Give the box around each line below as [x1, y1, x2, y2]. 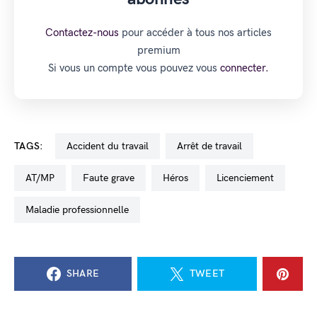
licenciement [221, 172, 274, 184]
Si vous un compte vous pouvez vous [48, 62, 220, 74]
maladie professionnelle [34, 204, 129, 216]
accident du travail [72, 140, 149, 152]
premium [137, 44, 180, 57]
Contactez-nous [45, 26, 119, 39]
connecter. [220, 62, 269, 74]
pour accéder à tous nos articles [119, 26, 272, 39]
